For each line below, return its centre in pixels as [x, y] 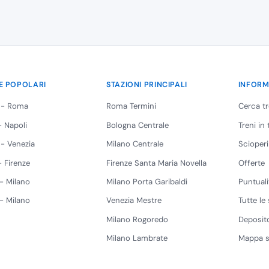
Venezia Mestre [134, 201]
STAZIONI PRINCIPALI [147, 85]
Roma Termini [131, 106]
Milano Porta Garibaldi [147, 181]
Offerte [251, 163]
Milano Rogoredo [138, 219]
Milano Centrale [135, 144]
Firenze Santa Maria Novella [157, 163]
